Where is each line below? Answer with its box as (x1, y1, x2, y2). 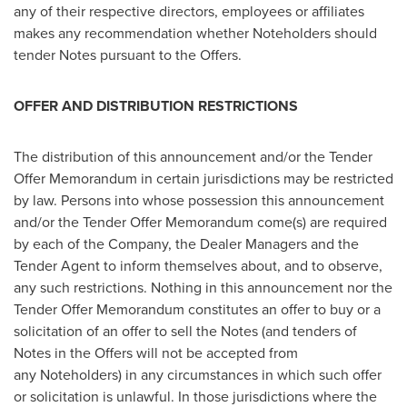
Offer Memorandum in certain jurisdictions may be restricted (14, 168, 393, 189)
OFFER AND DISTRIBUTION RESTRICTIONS (14, 95, 298, 116)
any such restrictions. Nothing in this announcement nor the (14, 277, 392, 298)
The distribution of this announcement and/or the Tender (14, 146, 372, 167)
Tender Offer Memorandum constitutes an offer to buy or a (14, 299, 381, 320)
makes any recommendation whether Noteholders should (14, 23, 377, 44)
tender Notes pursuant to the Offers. (14, 45, 242, 65)
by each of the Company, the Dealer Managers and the (14, 233, 359, 254)
